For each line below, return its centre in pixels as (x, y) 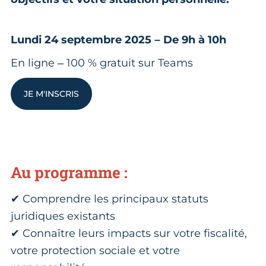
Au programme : (69, 172)
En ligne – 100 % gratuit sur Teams (102, 63)
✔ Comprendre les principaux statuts (110, 199)
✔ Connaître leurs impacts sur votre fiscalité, (129, 233)
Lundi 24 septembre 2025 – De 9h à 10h (118, 39)
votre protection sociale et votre (95, 250)
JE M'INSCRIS (51, 94)
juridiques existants (63, 216)
